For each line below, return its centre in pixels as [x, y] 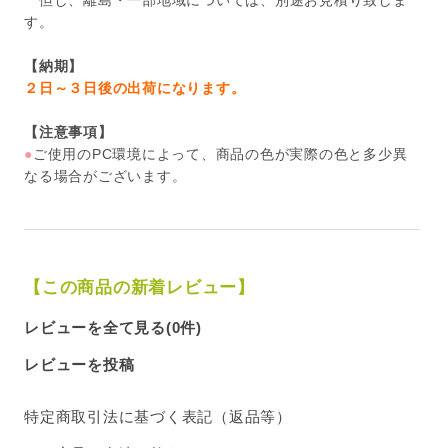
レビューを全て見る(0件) [113, 328]
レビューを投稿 [79, 365]
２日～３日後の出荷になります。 [135, 88]
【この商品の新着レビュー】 [139, 288]
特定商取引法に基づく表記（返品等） [158, 417]
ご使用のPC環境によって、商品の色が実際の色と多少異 [220, 154]
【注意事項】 [68, 132]
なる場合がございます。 [105, 176]
